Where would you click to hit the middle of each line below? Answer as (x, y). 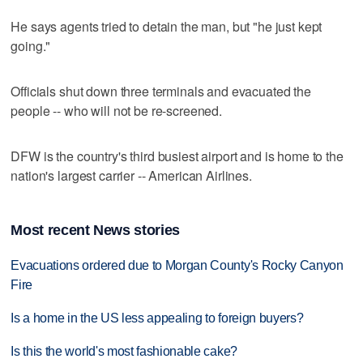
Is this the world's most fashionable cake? (124, 352)
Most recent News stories (95, 231)
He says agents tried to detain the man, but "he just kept (167, 26)
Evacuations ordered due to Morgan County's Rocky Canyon (177, 266)
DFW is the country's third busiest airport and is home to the (177, 156)
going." (31, 45)
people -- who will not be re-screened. (117, 110)
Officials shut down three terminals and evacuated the (161, 91)
